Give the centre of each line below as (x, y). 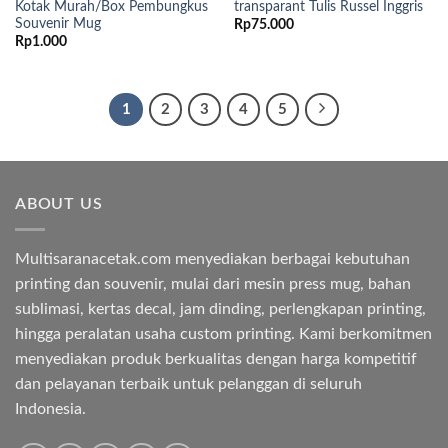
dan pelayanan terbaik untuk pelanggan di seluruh (188, 383)
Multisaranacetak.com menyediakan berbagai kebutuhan (212, 258)
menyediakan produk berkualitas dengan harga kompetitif (216, 358)
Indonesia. (50, 408)
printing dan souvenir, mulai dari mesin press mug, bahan (213, 283)
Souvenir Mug (57, 23)
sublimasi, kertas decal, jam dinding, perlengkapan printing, (220, 308)
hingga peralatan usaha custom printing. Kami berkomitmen (223, 333)
